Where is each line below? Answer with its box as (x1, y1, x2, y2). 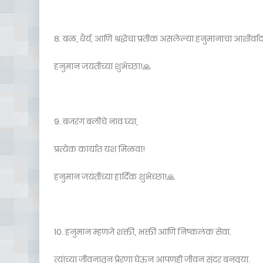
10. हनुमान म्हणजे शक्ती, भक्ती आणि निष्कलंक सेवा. (54, 226, 231, 238)
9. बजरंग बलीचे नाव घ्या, (54, 116, 138, 127)
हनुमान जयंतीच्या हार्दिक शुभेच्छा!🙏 (54, 171, 175, 183)
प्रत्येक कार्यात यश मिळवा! (54, 143, 145, 155)
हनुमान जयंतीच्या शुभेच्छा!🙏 (54, 60, 151, 72)
